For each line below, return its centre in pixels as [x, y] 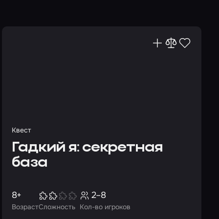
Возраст [25, 207]
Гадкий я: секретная [87, 148]
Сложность [57, 207]
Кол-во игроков [105, 207]
